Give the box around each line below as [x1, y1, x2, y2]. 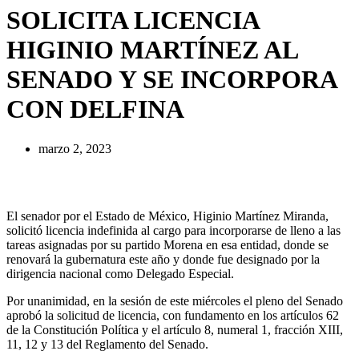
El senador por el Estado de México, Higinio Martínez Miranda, [6, 208, 329, 223]
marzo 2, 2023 [38, 141, 111, 155]
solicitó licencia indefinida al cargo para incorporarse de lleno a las [6, 223, 341, 237]
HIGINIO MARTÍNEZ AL [6, 35, 297, 65]
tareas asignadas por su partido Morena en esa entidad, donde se [6, 237, 329, 252]
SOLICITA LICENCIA [6, 6, 259, 35]
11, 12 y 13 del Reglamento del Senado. [6, 337, 208, 351]
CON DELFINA [6, 95, 184, 124]
